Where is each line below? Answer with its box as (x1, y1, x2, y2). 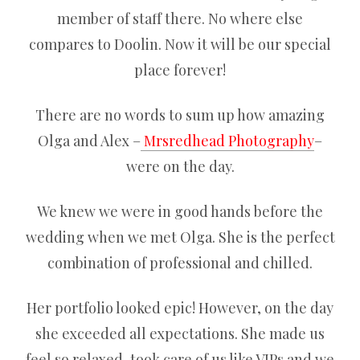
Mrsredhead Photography (141, 131, 314, 150)
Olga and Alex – (38, 131, 141, 150)
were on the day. (125, 157, 235, 176)
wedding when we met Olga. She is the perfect (25, 227, 335, 247)
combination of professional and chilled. (47, 253, 313, 272)
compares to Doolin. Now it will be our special (29, 35, 331, 54)
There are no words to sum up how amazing (35, 105, 325, 125)
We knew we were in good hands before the (37, 202, 323, 221)
